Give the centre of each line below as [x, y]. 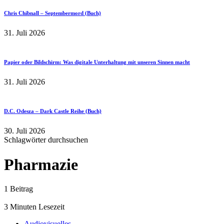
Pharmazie [41, 164]
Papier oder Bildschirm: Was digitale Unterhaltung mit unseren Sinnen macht [97, 62]
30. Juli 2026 [24, 131]
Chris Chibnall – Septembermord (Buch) [52, 13]
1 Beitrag [18, 188]
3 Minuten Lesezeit [34, 206]
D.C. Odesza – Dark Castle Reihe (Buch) [53, 111]
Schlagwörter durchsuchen [46, 140]
